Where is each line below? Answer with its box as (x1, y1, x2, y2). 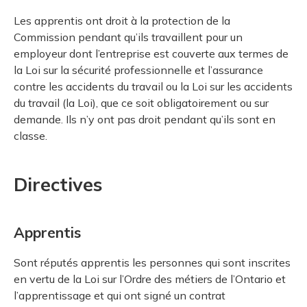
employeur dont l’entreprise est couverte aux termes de (14, 47, 288, 61)
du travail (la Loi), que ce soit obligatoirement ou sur (14, 96, 269, 110)
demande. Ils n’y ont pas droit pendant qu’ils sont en (14, 112, 275, 127)
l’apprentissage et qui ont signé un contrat (14, 288, 225, 303)
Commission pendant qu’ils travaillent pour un (14, 30, 243, 45)
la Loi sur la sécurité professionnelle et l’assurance (14, 63, 263, 77)
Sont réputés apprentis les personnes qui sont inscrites (14, 256, 291, 270)
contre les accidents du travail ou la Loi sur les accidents (14, 79, 293, 94)
